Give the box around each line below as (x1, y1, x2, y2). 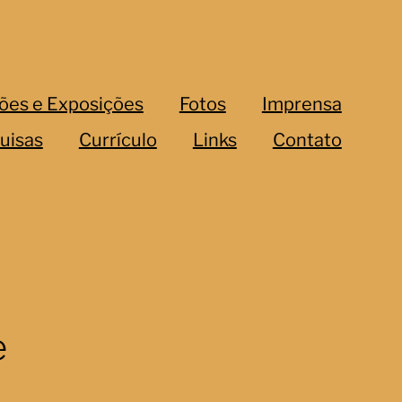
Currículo (78, 129, 157, 151)
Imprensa (261, 93, 342, 115)
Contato (272, 129, 342, 151)
